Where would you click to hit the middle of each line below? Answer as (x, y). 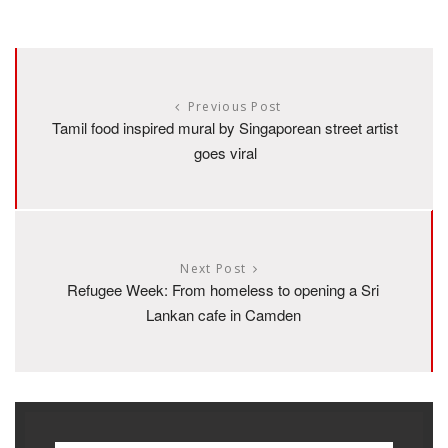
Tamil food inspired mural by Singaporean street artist (225, 128)
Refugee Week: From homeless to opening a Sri (223, 290)
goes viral (225, 153)
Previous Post (234, 107)
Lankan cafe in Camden (223, 315)
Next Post (213, 269)
